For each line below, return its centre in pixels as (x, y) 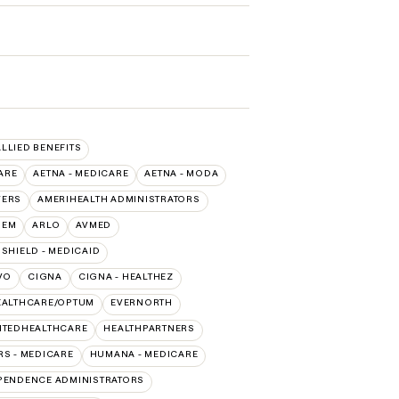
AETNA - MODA (182, 173)
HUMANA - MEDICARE (144, 354)
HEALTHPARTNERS (149, 328)
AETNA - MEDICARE (81, 173)
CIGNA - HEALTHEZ (126, 277)
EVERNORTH (142, 302)
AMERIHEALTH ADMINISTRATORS (119, 199)
